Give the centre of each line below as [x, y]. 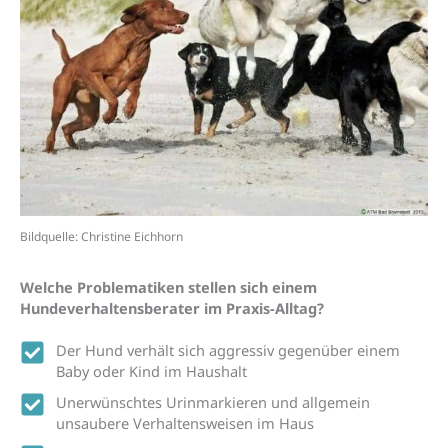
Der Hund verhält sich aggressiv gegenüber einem [228, 349]
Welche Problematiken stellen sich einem [168, 286]
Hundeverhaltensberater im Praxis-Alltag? [172, 307]
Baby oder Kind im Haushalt [152, 370]
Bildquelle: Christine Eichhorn [101, 237]
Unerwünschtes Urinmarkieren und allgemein [213, 401]
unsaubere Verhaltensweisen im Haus [185, 422]
